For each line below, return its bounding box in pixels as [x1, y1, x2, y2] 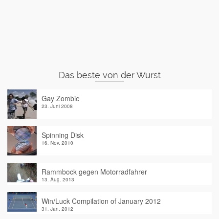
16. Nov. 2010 [42, 139, 73, 146]
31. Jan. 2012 [42, 205, 73, 212]
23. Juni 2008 [42, 103, 73, 109]
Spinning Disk [42, 130, 84, 140]
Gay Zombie [42, 93, 80, 103]
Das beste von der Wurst [58, 70, 161, 80]
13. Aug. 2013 [42, 176, 74, 183]
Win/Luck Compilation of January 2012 [42, 196, 161, 206]
